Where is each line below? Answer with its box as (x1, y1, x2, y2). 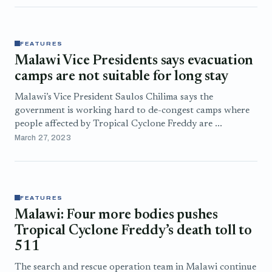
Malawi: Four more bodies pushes (15, 208, 218, 222)
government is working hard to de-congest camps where (15, 106, 250, 115)
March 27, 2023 (15, 134, 71, 142)
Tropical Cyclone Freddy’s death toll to (15, 224, 252, 238)
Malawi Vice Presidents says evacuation (15, 54, 254, 68)
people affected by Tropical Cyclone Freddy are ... (15, 119, 222, 129)
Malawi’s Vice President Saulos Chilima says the (15, 92, 213, 102)
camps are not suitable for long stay (15, 70, 228, 84)
